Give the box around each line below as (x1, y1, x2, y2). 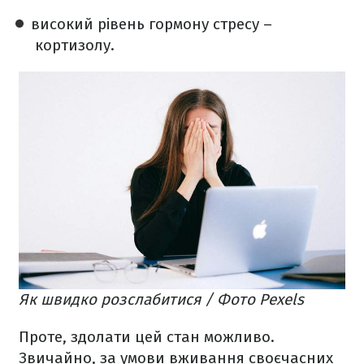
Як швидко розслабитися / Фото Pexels (19, 289, 304, 309)
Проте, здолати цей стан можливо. (19, 327, 275, 346)
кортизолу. (31, 36, 115, 54)
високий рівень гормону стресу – (31, 15, 272, 33)
